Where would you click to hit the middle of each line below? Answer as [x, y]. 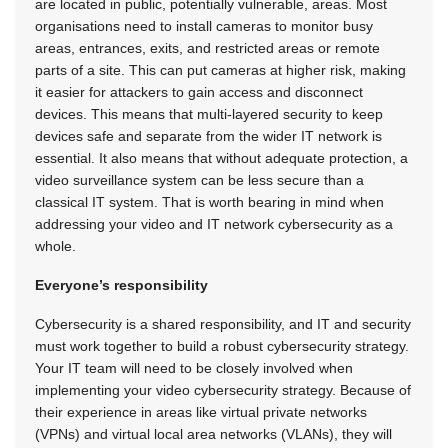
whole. [55, 246]
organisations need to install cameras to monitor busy [204, 26]
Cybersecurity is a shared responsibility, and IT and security [223, 324]
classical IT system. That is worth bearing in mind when [209, 202]
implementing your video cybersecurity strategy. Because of [223, 390]
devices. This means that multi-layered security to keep [209, 114]
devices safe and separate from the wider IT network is [208, 136]
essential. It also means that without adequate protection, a [221, 158]
